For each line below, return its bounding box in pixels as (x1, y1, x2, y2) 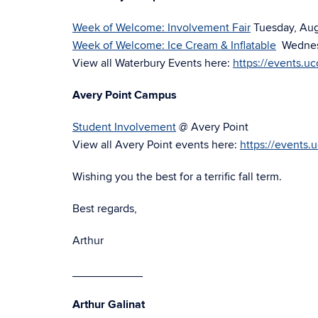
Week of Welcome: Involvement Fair (72, 21, 251, 35)
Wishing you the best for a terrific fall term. (72, 170, 282, 184)
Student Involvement (72, 120, 176, 134)
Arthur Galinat (72, 297, 145, 312)
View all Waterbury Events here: (72, 56, 233, 70)
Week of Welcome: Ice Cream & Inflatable (72, 38, 276, 53)
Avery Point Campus (72, 88, 177, 102)
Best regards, (72, 202, 137, 216)
